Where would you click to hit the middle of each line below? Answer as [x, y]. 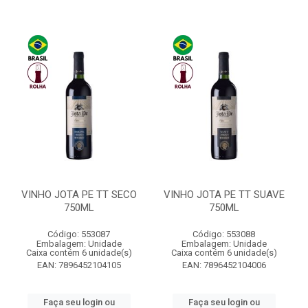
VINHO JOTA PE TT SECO [79, 195]
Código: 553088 [224, 234]
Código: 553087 [79, 234]
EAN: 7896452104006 [224, 265]
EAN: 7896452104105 [79, 265]
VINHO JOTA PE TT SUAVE [224, 195]
